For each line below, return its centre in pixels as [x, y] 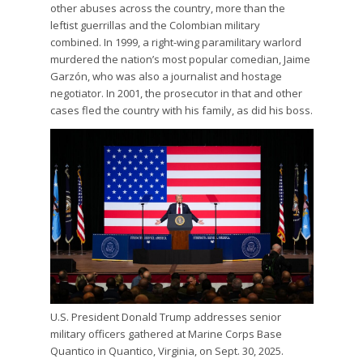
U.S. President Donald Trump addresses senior [166, 317]
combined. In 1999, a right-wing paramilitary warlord [176, 43]
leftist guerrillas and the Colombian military [156, 26]
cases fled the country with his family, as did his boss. [182, 111]
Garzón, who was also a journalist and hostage [167, 77]
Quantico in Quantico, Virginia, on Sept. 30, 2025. [167, 351]
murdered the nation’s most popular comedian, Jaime [181, 60]
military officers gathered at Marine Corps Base [167, 334]
